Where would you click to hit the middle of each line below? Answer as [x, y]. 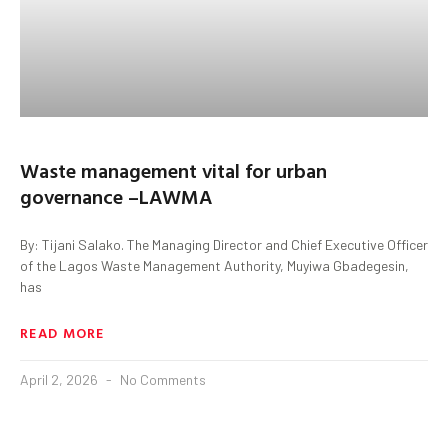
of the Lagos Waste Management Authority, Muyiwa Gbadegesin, [214, 265]
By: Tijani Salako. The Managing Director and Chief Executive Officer [224, 244]
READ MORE [62, 332]
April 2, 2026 [60, 379]
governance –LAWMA [116, 195]
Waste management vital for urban [173, 169]
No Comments [161, 379]
